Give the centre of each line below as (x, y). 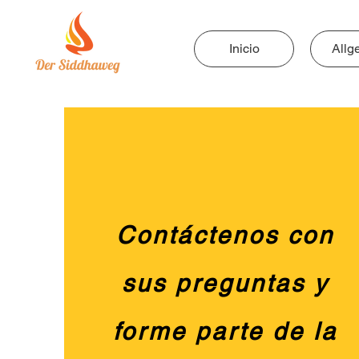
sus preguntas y (226, 283)
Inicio (244, 48)
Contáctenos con (226, 235)
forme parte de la (226, 331)
